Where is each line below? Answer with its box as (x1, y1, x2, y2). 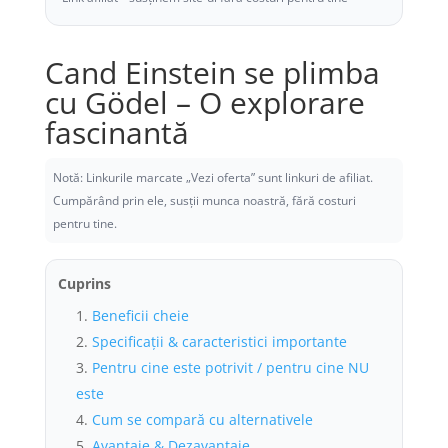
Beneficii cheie (91, 306, 189, 325)
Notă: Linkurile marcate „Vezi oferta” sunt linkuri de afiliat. (52, 169, 373, 186)
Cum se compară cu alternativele (91, 410, 313, 429)
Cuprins (57, 274, 111, 293)
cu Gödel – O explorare (44, 82, 365, 123)
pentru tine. (52, 215, 117, 232)
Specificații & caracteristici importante (91, 332, 347, 351)
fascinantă (44, 112, 189, 153)
